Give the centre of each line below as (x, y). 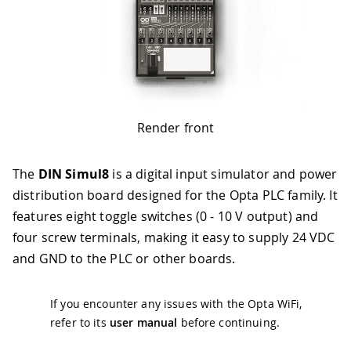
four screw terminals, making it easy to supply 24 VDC (174, 238)
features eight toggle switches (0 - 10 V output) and (166, 217)
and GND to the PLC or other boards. (124, 259)
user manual (143, 323)
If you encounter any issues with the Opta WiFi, (176, 304)
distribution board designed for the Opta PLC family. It (175, 195)
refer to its (80, 323)
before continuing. (229, 323)
